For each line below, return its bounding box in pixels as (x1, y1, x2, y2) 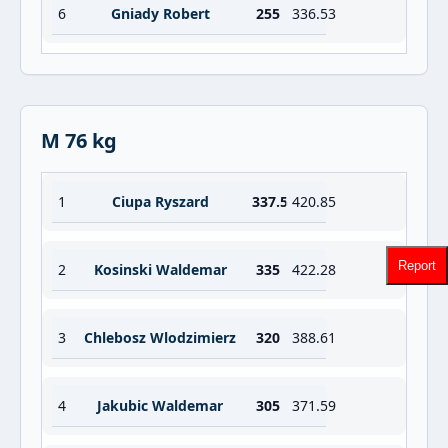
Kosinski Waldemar (93, 260, 227, 279)
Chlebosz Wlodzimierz (84, 328, 236, 347)
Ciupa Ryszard (111, 192, 209, 211)
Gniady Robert (110, 4, 210, 23)
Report (398, 257, 436, 273)
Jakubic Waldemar (97, 396, 223, 415)
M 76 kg (41, 127, 117, 154)
